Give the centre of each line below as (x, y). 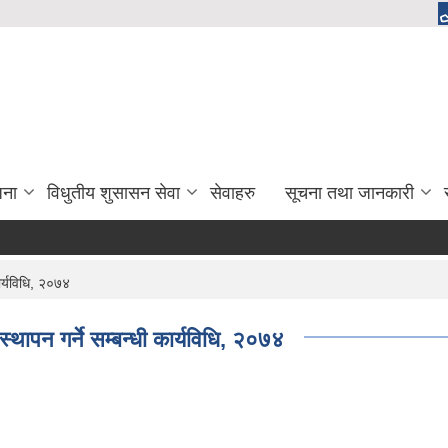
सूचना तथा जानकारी (349, 193)
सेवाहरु (232, 193)
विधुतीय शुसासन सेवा (113, 193)
